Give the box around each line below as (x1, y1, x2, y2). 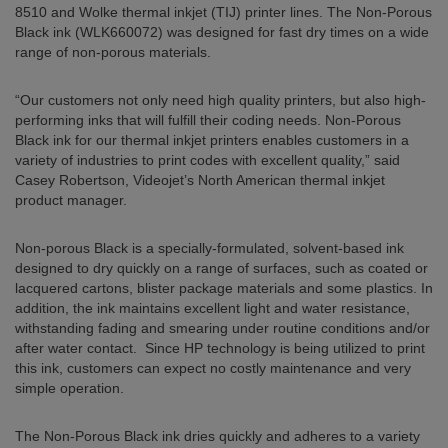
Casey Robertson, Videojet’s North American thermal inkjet (15, 172, 385, 188)
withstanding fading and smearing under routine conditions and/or (15, 320, 430, 336)
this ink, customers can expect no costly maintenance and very (15, 360, 411, 376)
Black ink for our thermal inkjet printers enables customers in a (15, 132, 409, 148)
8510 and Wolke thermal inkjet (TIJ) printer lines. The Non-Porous (15, 4, 432, 20)
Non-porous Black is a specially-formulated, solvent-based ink (15, 240, 404, 256)
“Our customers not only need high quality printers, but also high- (15, 92, 426, 108)
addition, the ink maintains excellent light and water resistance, (15, 300, 410, 316)
